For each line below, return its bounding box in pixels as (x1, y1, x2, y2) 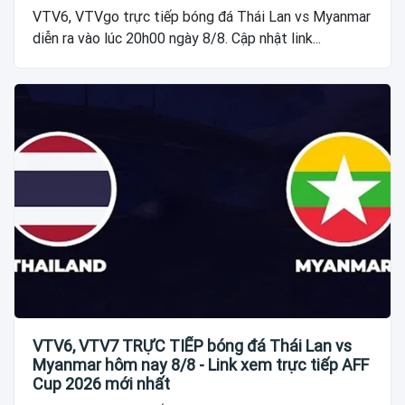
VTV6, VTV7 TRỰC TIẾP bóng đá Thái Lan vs (33, 336, 352, 356)
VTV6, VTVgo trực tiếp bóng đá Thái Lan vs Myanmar (33, 7, 371, 25)
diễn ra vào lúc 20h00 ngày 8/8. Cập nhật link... (33, 29, 321, 47)
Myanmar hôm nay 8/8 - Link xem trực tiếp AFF (33, 355, 369, 375)
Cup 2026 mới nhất (33, 374, 170, 394)
